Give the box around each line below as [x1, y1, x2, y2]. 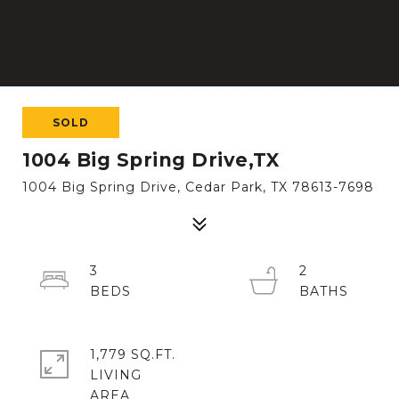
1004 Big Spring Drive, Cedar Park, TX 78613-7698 [22, 179, 374, 195]
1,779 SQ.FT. [90, 346, 175, 362]
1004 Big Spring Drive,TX [22, 149, 279, 171]
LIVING [90, 367, 142, 383]
